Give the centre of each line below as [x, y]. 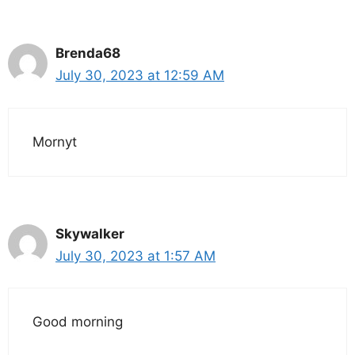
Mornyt [55, 141]
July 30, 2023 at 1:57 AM [136, 256]
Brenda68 [88, 53]
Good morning [78, 322]
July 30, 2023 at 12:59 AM [140, 76]
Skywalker [90, 233]
